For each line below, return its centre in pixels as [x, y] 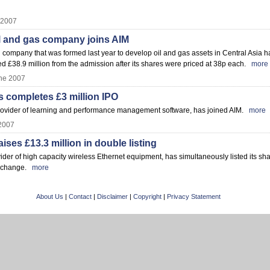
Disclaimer [112, 196]
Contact [80, 196]
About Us [49, 196]
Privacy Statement [193, 196]
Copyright [147, 196]
